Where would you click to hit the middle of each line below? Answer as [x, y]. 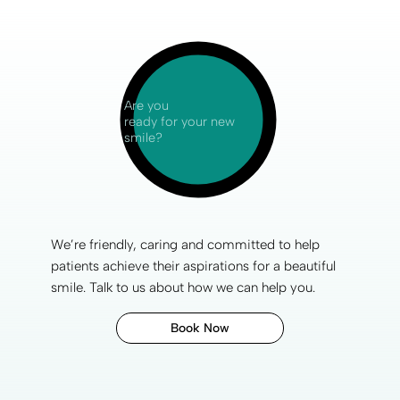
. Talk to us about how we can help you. [200, 287]
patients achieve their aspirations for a [167, 266]
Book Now [200, 328]
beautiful [309, 266]
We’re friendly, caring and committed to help [185, 244]
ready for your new [179, 121]
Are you [146, 105]
